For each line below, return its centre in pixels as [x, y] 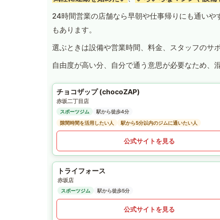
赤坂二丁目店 [73, 101]
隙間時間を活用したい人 [87, 123]
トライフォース [82, 171]
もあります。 [74, 30]
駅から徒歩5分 [113, 191]
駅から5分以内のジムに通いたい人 [159, 123]
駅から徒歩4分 [113, 112]
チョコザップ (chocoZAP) [98, 92]
